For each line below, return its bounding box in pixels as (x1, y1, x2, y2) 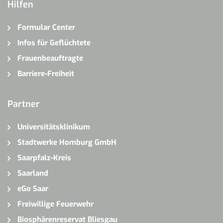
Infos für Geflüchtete (17, 37, 91, 48)
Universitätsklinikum (17, 121, 90, 132)
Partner (7, 98, 40, 110)
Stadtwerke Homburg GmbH (17, 137, 116, 147)
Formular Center (17, 22, 75, 32)
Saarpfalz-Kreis (17, 152, 71, 163)
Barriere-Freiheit (17, 68, 74, 79)
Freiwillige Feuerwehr (17, 199, 94, 209)
